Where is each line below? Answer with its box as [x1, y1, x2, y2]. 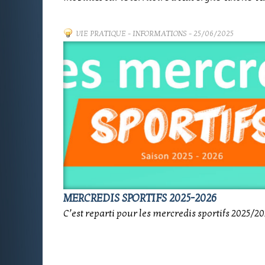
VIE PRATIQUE [76, 29, 126, 38]
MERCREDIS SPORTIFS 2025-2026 [63, 192, 216, 205]
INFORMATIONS [132, 29, 187, 38]
